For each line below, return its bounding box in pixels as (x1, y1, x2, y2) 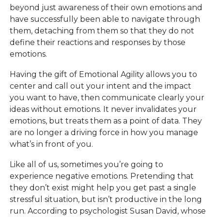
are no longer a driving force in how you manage (10, 128, 198, 137)
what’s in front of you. (10, 139, 93, 149)
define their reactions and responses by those (10, 38, 186, 47)
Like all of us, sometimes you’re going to (10, 160, 163, 169)
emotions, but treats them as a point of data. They (10, 116, 202, 125)
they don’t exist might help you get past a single (10, 183, 196, 192)
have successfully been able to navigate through (10, 15, 200, 24)
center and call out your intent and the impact (10, 81, 191, 91)
